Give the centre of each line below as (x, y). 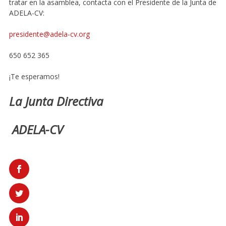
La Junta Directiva (56, 101)
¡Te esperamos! (34, 77)
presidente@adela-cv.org (49, 34)
